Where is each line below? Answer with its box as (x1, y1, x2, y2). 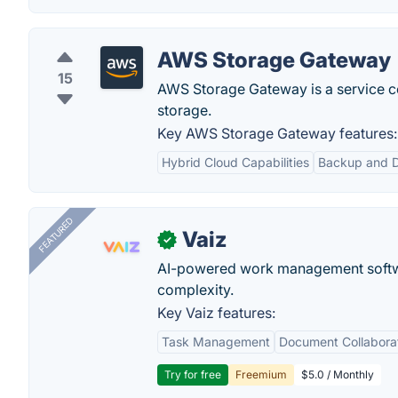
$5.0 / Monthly (301, 368, 374, 381)
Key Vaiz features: (157, 304, 275, 322)
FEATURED (36, 215, 76, 255)
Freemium (235, 368, 287, 381)
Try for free (164, 368, 221, 381)
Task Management (162, 334, 270, 349)
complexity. (157, 281, 234, 298)
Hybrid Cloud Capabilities (162, 155, 309, 170)
